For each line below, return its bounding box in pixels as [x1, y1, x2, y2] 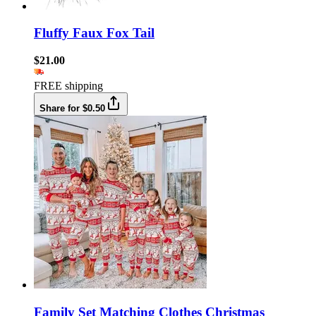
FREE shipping [34, 80, 103, 92]
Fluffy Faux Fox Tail [34, 25, 154, 41]
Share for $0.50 [39, 103, 105, 114]
